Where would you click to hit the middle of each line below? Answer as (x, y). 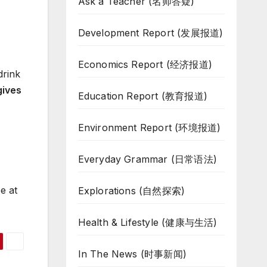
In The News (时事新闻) (132, 254)
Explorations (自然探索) (131, 191)
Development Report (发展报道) (150, 33)
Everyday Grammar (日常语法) (148, 159)
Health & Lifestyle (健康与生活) (148, 222)
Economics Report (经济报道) (145, 64)
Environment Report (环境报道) (149, 128)
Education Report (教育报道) (143, 96)
